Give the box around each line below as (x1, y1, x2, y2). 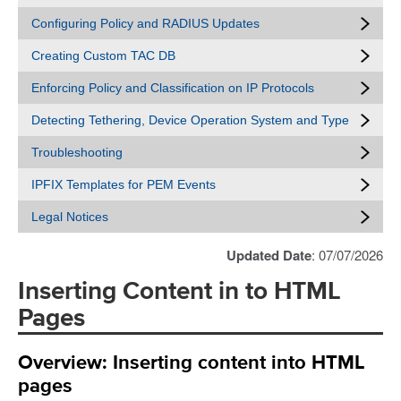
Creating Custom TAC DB (31, 48, 175, 63)
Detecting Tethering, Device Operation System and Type (31, 113, 349, 127)
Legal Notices (31, 209, 108, 224)
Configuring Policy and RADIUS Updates (31, 16, 260, 30)
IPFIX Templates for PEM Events (31, 177, 216, 192)
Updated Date (226, 245, 311, 265)
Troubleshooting (31, 145, 123, 159)
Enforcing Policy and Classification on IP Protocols (31, 81, 314, 95)
